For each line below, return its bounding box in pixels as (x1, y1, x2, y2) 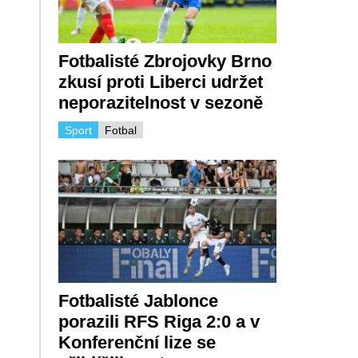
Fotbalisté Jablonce (58, 290, 218, 311)
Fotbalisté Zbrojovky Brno (58, 51, 272, 72)
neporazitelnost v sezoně (58, 93, 263, 113)
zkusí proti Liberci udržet (58, 72, 263, 93)
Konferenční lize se (58, 332, 216, 352)
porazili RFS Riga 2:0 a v (58, 311, 260, 332)
